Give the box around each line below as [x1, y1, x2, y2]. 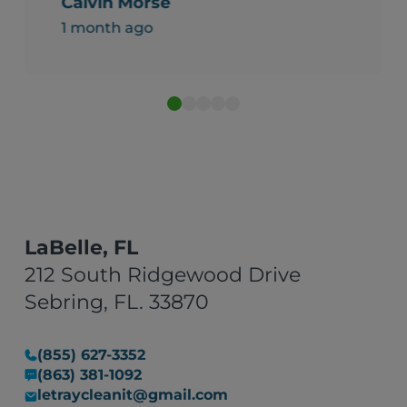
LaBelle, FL [25, 235, 139, 261]
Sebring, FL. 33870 [25, 290, 210, 315]
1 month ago [61, 19, 154, 37]
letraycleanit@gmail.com [37, 386, 229, 404]
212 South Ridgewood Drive [25, 263, 302, 288]
